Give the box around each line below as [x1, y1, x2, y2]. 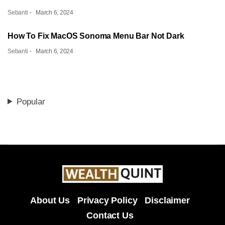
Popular [17, 96, 46, 106]
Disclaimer [145, 195, 190, 206]
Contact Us [86, 210, 134, 221]
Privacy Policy [77, 195, 138, 206]
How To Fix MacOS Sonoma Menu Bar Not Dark [8, 31, 184, 40]
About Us [30, 195, 70, 206]
